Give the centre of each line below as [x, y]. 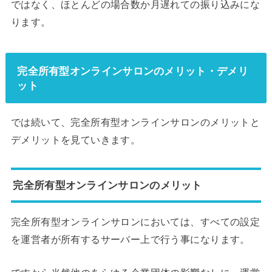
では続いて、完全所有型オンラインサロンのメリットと [135, 122]
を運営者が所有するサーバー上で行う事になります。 [130, 240]
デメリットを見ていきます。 [76, 140]
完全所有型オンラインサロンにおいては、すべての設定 [135, 222]
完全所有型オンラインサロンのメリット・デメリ [133, 71]
